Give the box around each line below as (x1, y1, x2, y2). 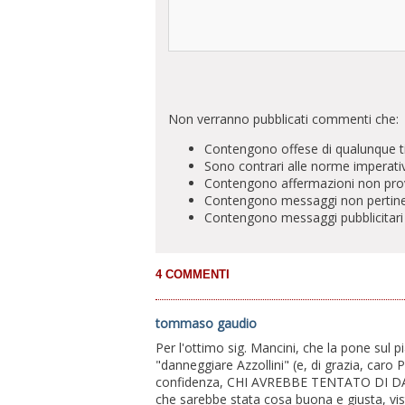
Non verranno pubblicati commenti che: (167, 110, 399, 128)
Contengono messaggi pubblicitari (203, 209, 403, 227)
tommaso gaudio (155, 315, 257, 333)
